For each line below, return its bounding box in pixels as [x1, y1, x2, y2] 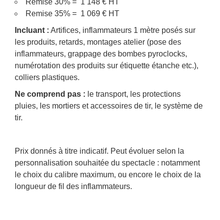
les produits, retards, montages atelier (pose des [15, 38, 181, 47]
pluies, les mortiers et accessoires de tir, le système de [15, 102, 203, 110]
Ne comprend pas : [15, 90, 85, 99]
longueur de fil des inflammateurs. [15, 182, 132, 191]
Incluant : [15, 26, 49, 35]
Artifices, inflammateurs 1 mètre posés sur [49, 26, 195, 35]
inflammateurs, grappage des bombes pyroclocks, [15, 50, 187, 58]
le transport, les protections [85, 90, 181, 99]
